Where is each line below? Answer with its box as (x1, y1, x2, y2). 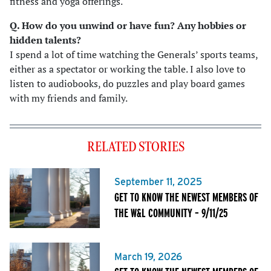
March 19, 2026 (114, 250, 183, 263)
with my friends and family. (10, 91, 128, 105)
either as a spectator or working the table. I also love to (10, 62, 246, 76)
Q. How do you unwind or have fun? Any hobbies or (10, 18, 246, 32)
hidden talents (10, 33, 76, 47)
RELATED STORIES (87, 138, 184, 156)
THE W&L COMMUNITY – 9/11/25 (114, 205, 229, 221)
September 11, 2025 (114, 176, 203, 188)
